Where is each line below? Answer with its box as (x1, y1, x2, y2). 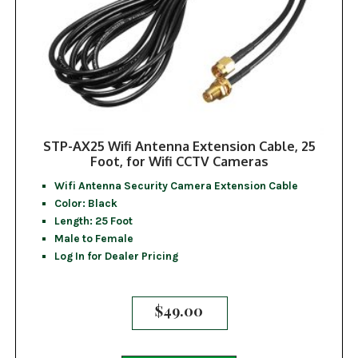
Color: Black (54, 196, 117, 209)
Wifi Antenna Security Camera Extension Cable (54, 178, 298, 192)
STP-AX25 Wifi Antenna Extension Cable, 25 (42, 137, 316, 154)
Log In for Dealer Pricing (54, 249, 178, 262)
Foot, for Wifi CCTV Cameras (89, 152, 268, 169)
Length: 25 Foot (54, 213, 133, 227)
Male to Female (54, 231, 133, 245)
